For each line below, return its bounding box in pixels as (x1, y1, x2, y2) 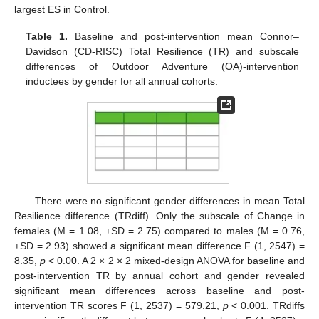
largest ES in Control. (14, 4, 110, 16)
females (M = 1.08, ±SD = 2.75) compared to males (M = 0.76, (14, 225, 305, 237)
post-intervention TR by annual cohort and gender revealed (14, 270, 305, 282)
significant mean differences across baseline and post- (14, 285, 305, 297)
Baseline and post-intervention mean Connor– (68, 31, 299, 43)
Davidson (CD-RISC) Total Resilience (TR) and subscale (26, 46, 299, 58)
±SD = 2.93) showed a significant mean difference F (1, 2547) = (14, 240, 305, 252)
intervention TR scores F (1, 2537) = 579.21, (14, 300, 223, 312)
